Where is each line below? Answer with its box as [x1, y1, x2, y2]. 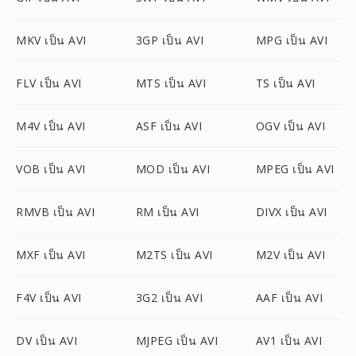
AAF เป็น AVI [255, 290, 323, 305]
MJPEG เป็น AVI [135, 333, 219, 348]
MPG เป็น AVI [255, 33, 328, 48]
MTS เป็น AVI [135, 75, 207, 91]
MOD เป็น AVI [135, 161, 211, 176]
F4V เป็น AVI [16, 290, 82, 305]
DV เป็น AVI [16, 333, 77, 348]
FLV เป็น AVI [16, 75, 82, 91]
